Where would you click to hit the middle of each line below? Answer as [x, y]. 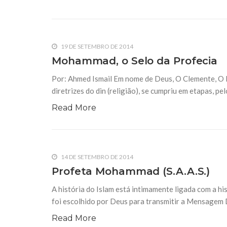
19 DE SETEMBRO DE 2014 [97, 47]
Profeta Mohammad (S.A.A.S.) [131, 172]
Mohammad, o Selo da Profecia [135, 61]
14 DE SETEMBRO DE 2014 [97, 157]
